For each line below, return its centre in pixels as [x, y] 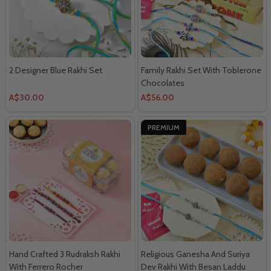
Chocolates [163, 83]
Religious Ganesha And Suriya [196, 254]
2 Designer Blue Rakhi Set [56, 70]
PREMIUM [164, 127]
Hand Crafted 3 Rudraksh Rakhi [65, 254]
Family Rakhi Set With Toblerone [201, 70]
